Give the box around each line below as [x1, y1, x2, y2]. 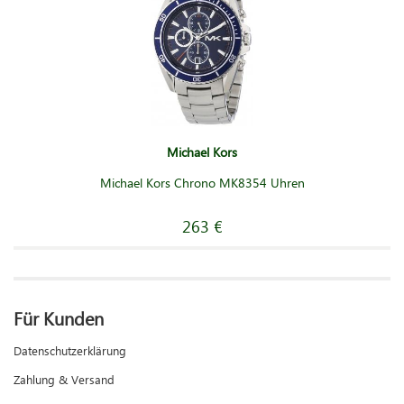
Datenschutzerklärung [14, 342, 126, 358]
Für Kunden [14, 304, 104, 330]
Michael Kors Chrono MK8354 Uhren [99, 173, 305, 191]
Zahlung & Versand [14, 371, 115, 387]
